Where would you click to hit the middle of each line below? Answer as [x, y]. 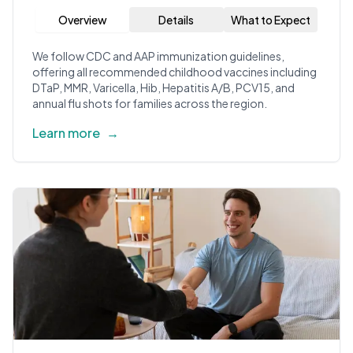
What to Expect [270, 20]
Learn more [66, 133]
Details [176, 20]
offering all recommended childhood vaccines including [175, 72]
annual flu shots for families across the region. [150, 103]
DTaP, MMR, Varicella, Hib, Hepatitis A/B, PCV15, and [163, 87]
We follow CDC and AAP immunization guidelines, [158, 56]
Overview [82, 20]
